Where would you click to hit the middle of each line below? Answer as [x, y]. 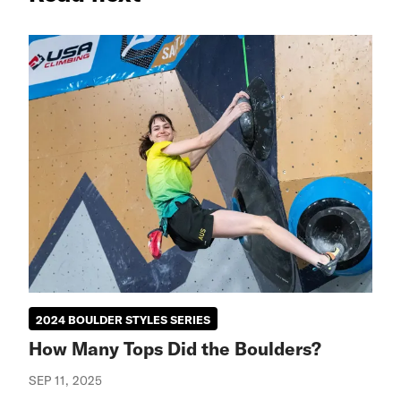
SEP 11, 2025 [65, 380]
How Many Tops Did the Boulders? [175, 348]
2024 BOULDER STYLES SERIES [123, 320]
